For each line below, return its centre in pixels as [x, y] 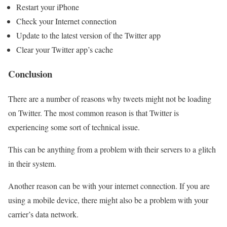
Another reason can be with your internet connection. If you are [109, 186]
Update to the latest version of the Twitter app [88, 35]
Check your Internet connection [66, 21]
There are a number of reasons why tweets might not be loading [110, 99]
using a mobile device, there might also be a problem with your [108, 200]
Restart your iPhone [48, 7]
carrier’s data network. [43, 214]
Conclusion [30, 74]
